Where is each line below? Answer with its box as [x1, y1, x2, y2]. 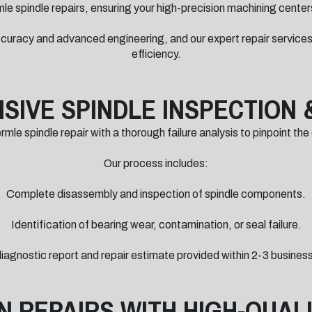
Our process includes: [104, 157, 208, 169]
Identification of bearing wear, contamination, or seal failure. [10, 219, 302, 231]
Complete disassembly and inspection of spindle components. [6, 188, 306, 200]
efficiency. [131, 48, 181, 60]
